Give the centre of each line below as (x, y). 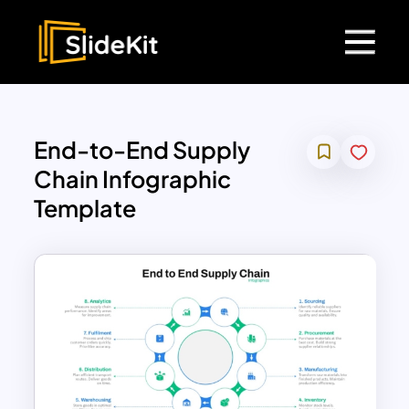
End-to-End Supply (142, 150)
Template (85, 209)
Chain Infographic (133, 179)
